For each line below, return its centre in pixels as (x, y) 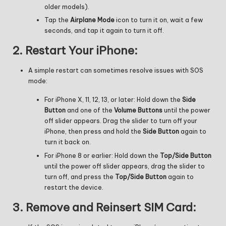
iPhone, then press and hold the (94, 132)
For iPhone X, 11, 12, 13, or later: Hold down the (113, 100)
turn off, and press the (80, 177)
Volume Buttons (138, 110)
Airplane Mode (92, 20)
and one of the (90, 110)
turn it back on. (68, 142)
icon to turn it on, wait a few (159, 20)
